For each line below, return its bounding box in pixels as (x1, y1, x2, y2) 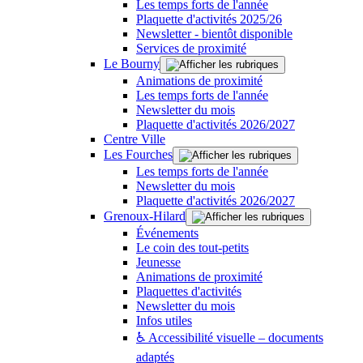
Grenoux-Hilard (104, 208, 186, 223)
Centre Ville (104, 131, 165, 146)
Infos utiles (136, 313, 192, 327)
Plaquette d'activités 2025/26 (136, 11, 282, 26)
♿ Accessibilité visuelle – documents (136, 330, 323, 344)
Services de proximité (136, 41, 246, 55)
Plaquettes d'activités (136, 284, 241, 298)
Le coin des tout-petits (136, 240, 249, 254)
